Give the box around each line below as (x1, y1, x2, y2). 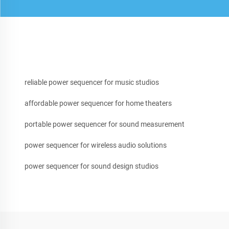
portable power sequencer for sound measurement (25, 120, 185, 129)
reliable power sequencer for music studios (25, 78, 159, 87)
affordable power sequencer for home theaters (25, 99, 172, 108)
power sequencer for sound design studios (25, 162, 158, 171)
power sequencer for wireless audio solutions (25, 141, 167, 150)
